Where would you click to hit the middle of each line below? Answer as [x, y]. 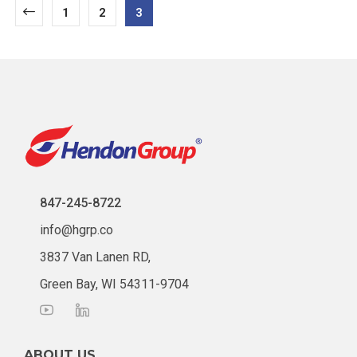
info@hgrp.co [76, 230]
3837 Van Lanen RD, [95, 257]
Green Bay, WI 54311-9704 [114, 284]
